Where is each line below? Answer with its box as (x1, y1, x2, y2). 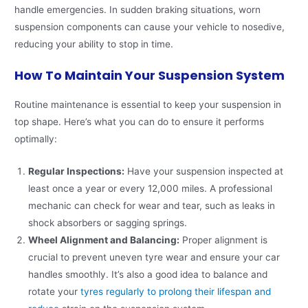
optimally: (14, 133, 58, 144)
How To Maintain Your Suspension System (14, 67, 285, 84)
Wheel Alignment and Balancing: (28, 234, 180, 245)
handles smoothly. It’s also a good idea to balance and (28, 268, 268, 280)
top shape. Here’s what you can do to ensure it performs (14, 116, 265, 127)
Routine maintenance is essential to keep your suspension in (14, 99, 282, 110)
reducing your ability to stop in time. (14, 38, 174, 50)
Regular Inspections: (28, 165, 125, 177)
